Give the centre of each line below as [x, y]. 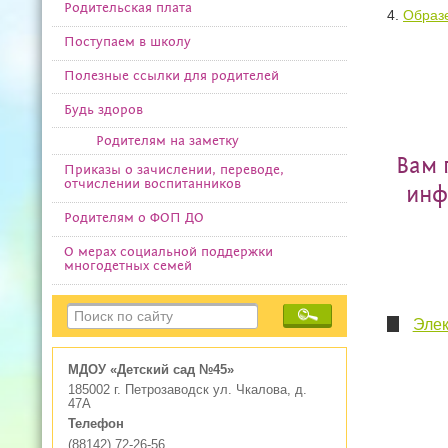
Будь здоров [103, 110]
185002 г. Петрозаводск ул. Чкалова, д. [188, 390]
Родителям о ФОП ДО [133, 219]
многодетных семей [127, 267]
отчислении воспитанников [152, 185]
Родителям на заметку [167, 141]
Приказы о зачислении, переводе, [173, 171]
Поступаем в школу [127, 42]
